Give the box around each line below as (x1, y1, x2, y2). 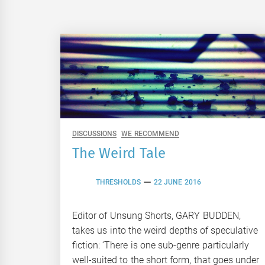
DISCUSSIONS (72, 129, 117, 138)
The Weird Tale (72, 144, 166, 161)
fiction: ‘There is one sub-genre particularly (72, 239, 249, 251)
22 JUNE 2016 (154, 178, 201, 187)
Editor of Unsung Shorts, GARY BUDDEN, (72, 209, 241, 221)
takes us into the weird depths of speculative (72, 224, 258, 236)
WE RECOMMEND (121, 129, 179, 138)
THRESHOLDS (96, 178, 141, 187)
